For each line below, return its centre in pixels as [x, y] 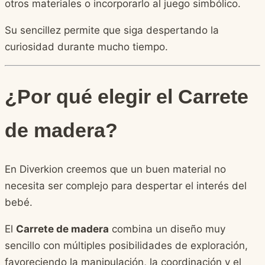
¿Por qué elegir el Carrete [127, 96]
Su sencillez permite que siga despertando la [112, 30]
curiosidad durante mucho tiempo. [86, 47]
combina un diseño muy [167, 229]
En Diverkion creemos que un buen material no [115, 169]
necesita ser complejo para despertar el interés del [126, 185]
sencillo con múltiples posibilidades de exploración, [126, 245]
